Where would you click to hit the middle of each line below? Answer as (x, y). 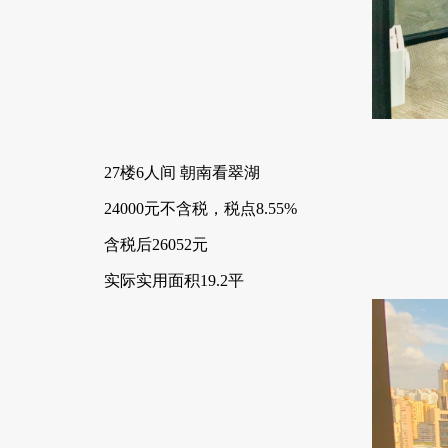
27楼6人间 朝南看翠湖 (182, 172)
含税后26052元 (156, 244)
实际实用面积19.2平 (174, 280)
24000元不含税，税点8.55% (200, 208)
